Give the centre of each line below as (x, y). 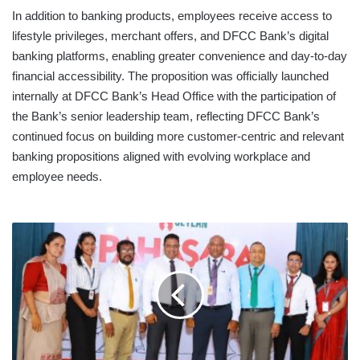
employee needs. (57, 176)
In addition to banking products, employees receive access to (172, 15)
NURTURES (40, 264)
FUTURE (32, 297)
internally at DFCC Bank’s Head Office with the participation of (174, 96)
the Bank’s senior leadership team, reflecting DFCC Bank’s (166, 116)
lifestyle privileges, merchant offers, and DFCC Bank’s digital (170, 35)
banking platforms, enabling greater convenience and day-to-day (180, 55)
